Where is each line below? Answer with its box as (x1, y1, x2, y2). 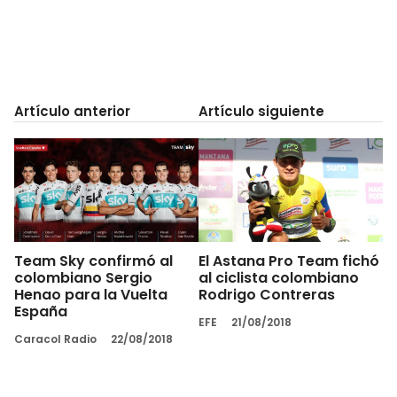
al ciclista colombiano (198, 267, 359, 288)
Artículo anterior (14, 101, 130, 121)
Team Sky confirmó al (14, 250, 173, 271)
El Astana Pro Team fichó (198, 250, 379, 271)
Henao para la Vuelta (14, 284, 167, 305)
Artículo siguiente (198, 101, 324, 121)
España (14, 300, 67, 322)
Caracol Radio (14, 331, 97, 346)
